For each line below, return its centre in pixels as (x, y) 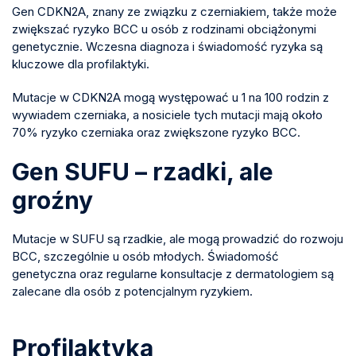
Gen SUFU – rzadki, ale (143, 171)
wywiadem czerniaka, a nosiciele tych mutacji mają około (167, 114)
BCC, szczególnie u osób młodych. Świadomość (145, 256)
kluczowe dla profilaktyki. (81, 64)
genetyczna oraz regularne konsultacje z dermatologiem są (173, 273)
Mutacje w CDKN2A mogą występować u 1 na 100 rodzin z (170, 97)
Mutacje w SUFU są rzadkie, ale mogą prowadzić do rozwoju (178, 238)
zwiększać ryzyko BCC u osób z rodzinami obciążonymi (164, 29)
